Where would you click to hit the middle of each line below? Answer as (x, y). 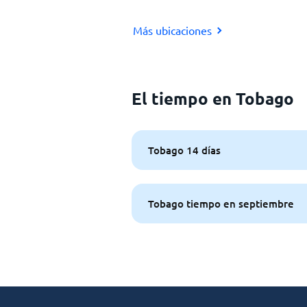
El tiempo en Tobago (213, 98)
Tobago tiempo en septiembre (221, 203)
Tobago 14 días (184, 150)
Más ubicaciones (172, 30)
